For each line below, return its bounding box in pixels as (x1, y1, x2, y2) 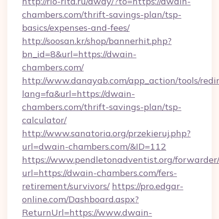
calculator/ (22, 114, 66, 126)
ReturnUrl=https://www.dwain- (22, 207, 152, 218)
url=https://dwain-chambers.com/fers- (22, 167, 177, 178)
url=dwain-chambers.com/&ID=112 (22, 141, 166, 152)
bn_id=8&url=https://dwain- (22, 48, 136, 60)
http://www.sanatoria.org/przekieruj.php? (22, 128, 191, 139)
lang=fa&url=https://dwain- (22, 88, 135, 99)
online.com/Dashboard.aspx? (22, 194, 139, 205)
